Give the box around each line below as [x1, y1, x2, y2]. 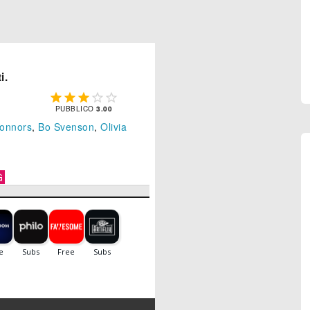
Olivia [100, 120, 127, 134]
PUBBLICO [55, 104, 97, 114]
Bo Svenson [38, 120, 94, 134]
